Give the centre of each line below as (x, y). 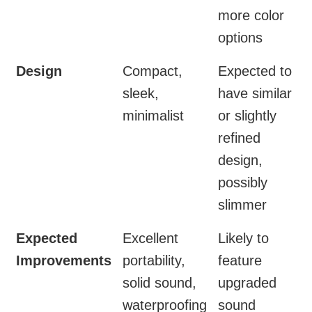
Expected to (255, 71)
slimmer (242, 205)
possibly (243, 183)
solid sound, (159, 283)
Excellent (150, 239)
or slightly (247, 116)
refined (239, 138)
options (240, 38)
